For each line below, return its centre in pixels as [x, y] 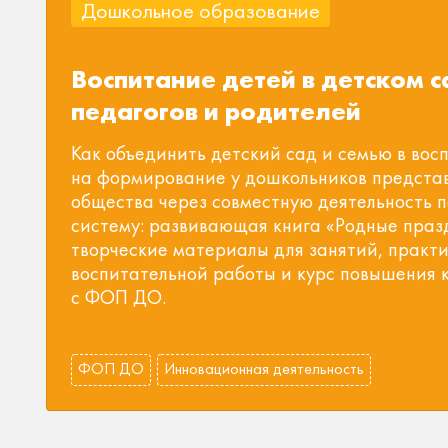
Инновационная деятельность [264, 368]
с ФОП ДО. [118, 297]
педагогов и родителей [216, 111]
